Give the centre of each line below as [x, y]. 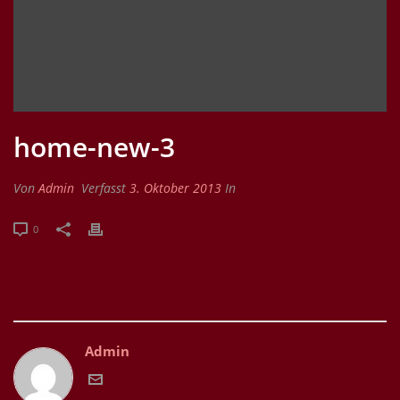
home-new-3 [94, 147]
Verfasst [104, 188]
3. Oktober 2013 [175, 188]
